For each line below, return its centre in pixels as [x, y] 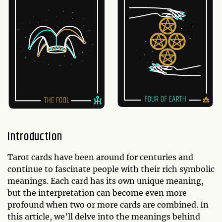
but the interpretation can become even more [97, 193]
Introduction [35, 137]
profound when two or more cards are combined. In [108, 204]
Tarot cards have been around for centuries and [100, 157]
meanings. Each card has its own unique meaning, [106, 181]
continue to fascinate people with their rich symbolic [111, 169]
